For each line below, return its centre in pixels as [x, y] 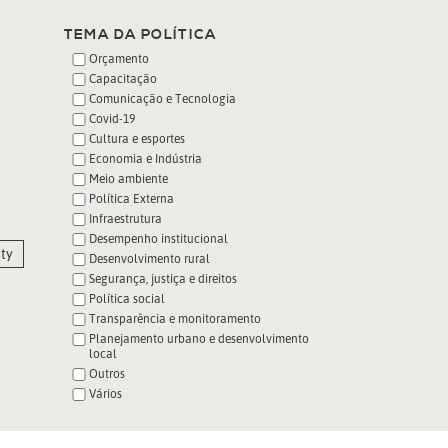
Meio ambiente [128, 179]
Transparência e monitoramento [174, 319]
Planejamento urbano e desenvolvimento [198, 339]
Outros [106, 374]
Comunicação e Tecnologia [162, 99]
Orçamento [118, 59]
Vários [105, 394]
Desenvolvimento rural [149, 259]
